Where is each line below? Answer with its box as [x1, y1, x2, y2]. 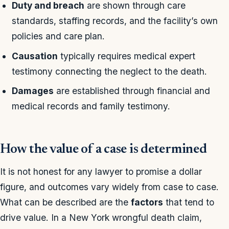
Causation [12, 50, 58, 61]
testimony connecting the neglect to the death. [12, 65, 208, 77]
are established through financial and [54, 85, 211, 97]
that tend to [163, 197, 214, 208]
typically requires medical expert [58, 50, 196, 61]
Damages [12, 85, 54, 97]
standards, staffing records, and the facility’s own [12, 15, 218, 26]
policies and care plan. [12, 30, 105, 41]
